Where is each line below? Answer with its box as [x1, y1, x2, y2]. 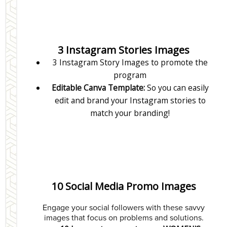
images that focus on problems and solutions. [44, 213, 204, 223]
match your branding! [90, 107, 170, 119]
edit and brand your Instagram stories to [54, 94, 206, 106]
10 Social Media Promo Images [51, 179, 196, 194]
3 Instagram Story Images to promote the [52, 56, 208, 68]
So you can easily [144, 82, 209, 93]
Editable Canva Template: [51, 82, 145, 93]
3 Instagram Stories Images [58, 43, 190, 57]
